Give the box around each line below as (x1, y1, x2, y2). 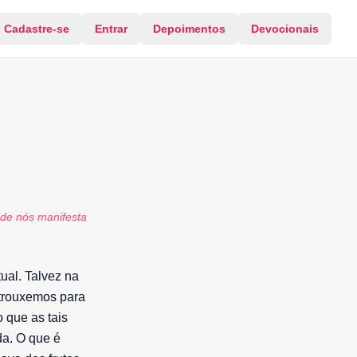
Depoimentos (153, 22, 226, 35)
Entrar (95, 22, 127, 35)
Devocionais (251, 22, 319, 35)
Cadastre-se (4, 22, 69, 35)
